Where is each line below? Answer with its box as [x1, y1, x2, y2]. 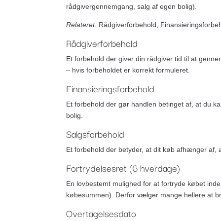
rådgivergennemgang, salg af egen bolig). [66, 2, 197, 10]
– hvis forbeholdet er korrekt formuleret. [66, 66, 190, 74]
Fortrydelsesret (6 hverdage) [66, 160, 181, 175]
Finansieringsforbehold [66, 81, 155, 96]
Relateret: [66, 21, 97, 29]
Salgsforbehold [66, 126, 125, 141]
